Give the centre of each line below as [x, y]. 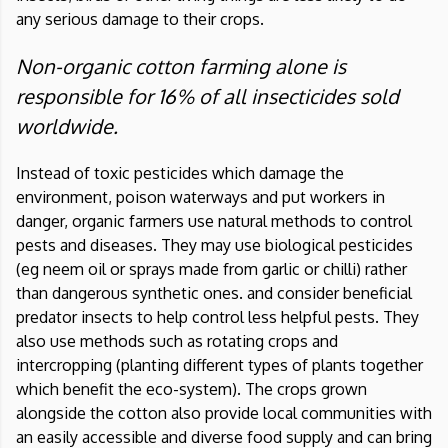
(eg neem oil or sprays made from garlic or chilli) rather [211, 269]
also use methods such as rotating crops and [177, 341]
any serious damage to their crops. [142, 19]
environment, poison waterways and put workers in [200, 197]
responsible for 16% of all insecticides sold [207, 96]
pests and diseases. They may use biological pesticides [214, 245]
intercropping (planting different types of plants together [219, 365]
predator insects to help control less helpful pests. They [217, 317]
